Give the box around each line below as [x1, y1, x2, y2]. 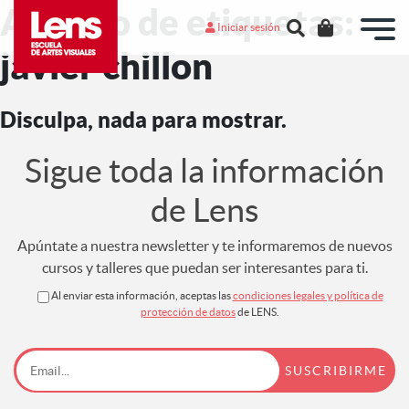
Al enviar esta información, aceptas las [50, 289, 233, 301]
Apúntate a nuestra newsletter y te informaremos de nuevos [16, 237, 393, 254]
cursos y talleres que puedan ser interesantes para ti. [41, 259, 368, 276]
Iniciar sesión [215, 20, 281, 33]
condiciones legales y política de [232, 289, 383, 301]
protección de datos [141, 306, 236, 318]
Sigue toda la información [25, 152, 384, 189]
